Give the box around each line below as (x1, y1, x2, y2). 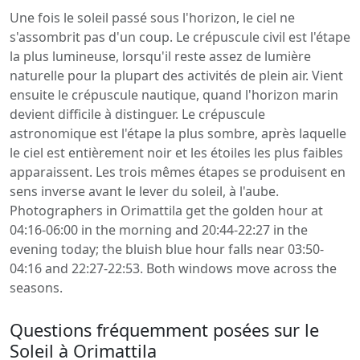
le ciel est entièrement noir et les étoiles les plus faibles (10, 144, 343, 162)
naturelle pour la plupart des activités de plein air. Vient (10, 67, 343, 84)
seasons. (10, 279, 63, 297)
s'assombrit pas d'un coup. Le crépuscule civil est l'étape (10, 28, 350, 46)
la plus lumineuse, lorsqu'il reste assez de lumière (10, 47, 311, 65)
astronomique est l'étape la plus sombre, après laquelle (10, 125, 346, 142)
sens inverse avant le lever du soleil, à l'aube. (10, 182, 279, 200)
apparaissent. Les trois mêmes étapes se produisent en (10, 163, 346, 181)
